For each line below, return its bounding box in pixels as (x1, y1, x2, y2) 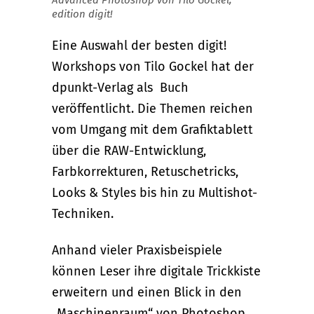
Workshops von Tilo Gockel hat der (52, 58, 254, 74)
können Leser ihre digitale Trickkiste (52, 263, 261, 279)
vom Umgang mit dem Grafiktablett (52, 121, 253, 137)
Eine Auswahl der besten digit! (52, 37, 226, 53)
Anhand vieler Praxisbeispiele (52, 242, 222, 258)
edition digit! (52, 7, 113, 20)
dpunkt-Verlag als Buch (52, 79, 189, 95)
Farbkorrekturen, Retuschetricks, (52, 163, 238, 179)
